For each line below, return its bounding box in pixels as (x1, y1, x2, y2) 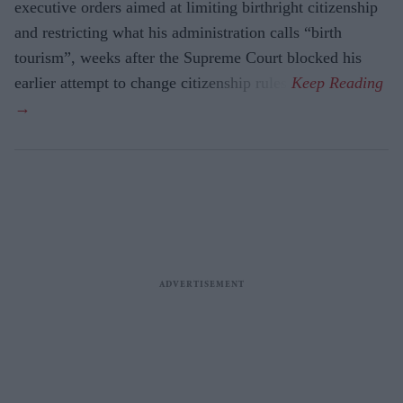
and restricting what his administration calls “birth (14, 23, 342, 42)
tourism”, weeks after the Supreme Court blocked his (14, 49, 362, 67)
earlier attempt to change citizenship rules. (14, 74, 291, 93)
